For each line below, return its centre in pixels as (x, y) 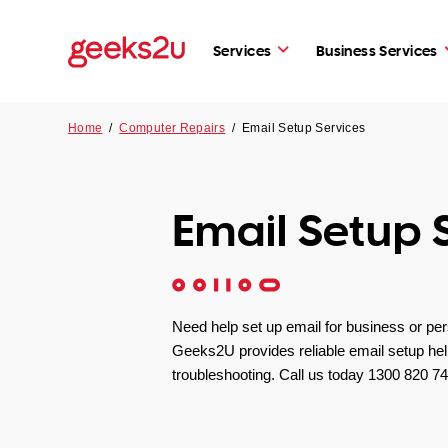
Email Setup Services (304, 128)
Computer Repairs (172, 128)
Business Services (376, 50)
